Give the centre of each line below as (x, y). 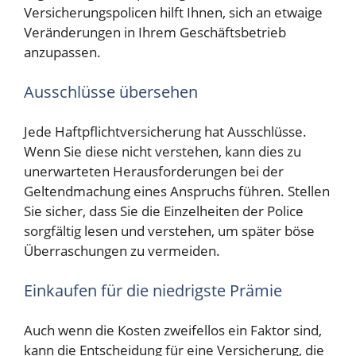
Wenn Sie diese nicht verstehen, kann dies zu (163, 152)
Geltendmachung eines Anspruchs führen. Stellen (177, 192)
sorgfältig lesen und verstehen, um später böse (169, 231)
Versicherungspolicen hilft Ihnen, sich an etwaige (173, 13)
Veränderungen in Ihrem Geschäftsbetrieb (155, 33)
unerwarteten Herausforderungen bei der (154, 172)
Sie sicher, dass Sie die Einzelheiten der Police (164, 211)
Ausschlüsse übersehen (111, 91)
